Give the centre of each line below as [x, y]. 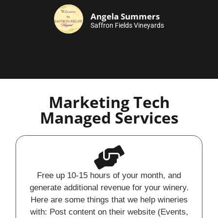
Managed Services [109, 117]
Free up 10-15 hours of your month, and [109, 176]
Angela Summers [125, 16]
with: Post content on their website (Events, [109, 212]
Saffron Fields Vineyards [127, 25]
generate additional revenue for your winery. [109, 188]
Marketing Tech [109, 102]
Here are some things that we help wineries [109, 200]
